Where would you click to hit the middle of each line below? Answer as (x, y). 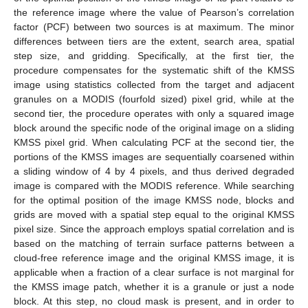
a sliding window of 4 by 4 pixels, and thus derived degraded (154, 172)
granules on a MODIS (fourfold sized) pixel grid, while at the (154, 99)
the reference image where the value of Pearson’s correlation (154, 13)
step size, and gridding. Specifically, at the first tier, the (154, 56)
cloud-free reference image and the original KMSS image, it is (154, 258)
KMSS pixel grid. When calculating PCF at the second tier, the (154, 143)
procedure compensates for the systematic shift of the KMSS (154, 70)
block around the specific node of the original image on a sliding (154, 128)
